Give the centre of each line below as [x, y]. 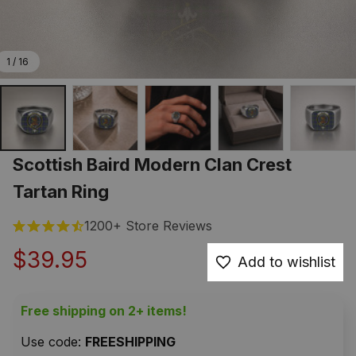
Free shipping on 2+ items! [104, 311]
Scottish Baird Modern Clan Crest [152, 165]
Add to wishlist [286, 262]
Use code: [53, 342]
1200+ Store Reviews [148, 226]
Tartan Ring [61, 192]
